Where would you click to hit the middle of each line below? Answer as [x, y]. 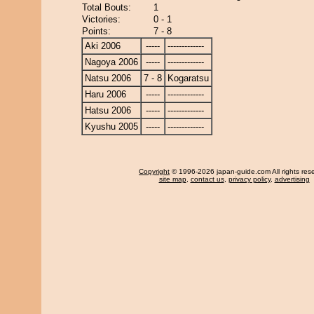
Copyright [154, 171]
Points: [96, 31]
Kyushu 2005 [111, 127]
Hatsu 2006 [108, 110]
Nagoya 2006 [111, 62]
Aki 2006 [103, 46]
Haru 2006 [105, 94]
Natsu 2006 [108, 78]
